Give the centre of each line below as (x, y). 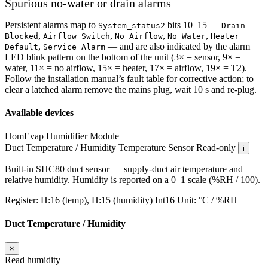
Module (104, 136)
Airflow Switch (77, 36)
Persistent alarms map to (51, 25)
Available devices (39, 112)
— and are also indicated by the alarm (178, 46)
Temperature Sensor (156, 148)
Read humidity (33, 260)
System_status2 (132, 25)
